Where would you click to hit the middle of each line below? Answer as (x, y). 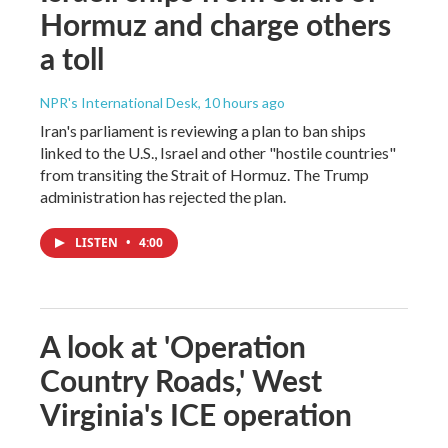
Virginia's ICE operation (196, 413)
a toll (72, 57)
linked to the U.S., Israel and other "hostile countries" (218, 152)
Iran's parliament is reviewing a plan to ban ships (203, 130)
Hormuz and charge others (215, 23)
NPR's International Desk (119, 102)
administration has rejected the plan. (163, 196)
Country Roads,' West (181, 379)
